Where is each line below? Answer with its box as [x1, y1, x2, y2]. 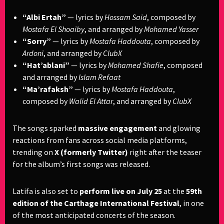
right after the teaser [128, 147, 201, 157]
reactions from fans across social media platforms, [12, 135, 187, 145]
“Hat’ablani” [22, 60, 69, 70]
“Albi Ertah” [22, 12, 66, 22]
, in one [179, 198, 204, 208]
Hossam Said [104, 12, 147, 22]
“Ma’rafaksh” [22, 84, 73, 94]
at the [162, 186, 186, 196]
